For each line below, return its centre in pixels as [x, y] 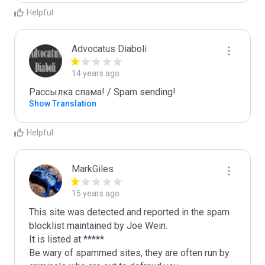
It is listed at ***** [67, 239]
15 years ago [96, 193]
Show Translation [63, 104]
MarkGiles [93, 169]
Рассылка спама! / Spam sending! [102, 92]
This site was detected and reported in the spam [129, 212]
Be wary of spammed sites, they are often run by [129, 253]
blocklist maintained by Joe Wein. [98, 226]
